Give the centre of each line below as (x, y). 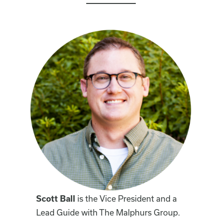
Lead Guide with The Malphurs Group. (109, 213)
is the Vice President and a (127, 199)
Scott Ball (57, 199)
